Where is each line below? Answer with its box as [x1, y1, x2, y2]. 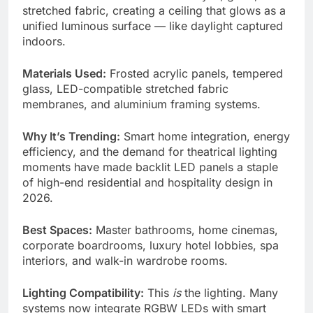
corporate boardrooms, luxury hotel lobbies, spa [22, 238, 279, 252]
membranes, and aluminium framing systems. [22, 96, 261, 111]
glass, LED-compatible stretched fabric [22, 81, 228, 96]
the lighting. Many [181, 285, 278, 300]
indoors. [22, 34, 66, 48]
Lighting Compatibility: [22, 285, 144, 300]
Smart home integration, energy [120, 129, 290, 143]
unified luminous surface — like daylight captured [22, 18, 283, 33]
